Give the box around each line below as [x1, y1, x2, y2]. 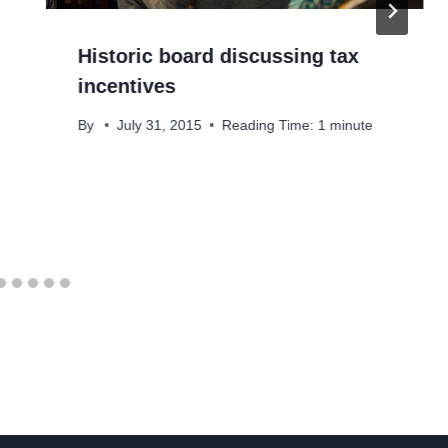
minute [329, 117, 373, 133]
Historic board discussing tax [77, 45, 359, 68]
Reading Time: [221, 117, 314, 133]
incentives [77, 75, 176, 98]
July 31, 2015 [116, 117, 202, 133]
